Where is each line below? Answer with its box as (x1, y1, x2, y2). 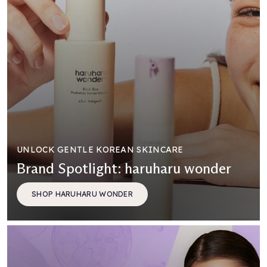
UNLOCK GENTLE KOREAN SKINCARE (17, 144, 184, 155)
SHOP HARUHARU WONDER (32, 189, 133, 198)
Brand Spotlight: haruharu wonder (17, 159, 231, 177)
